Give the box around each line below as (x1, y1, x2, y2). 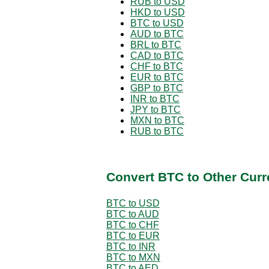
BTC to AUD (106, 208, 159, 219)
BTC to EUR (106, 230, 160, 241)
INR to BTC (130, 93, 180, 104)
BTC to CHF (106, 219, 159, 230)
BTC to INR (106, 241, 156, 252)
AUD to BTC (130, 28, 184, 39)
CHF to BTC (130, 61, 183, 71)
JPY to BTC (130, 104, 181, 115)
